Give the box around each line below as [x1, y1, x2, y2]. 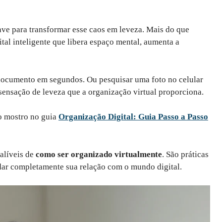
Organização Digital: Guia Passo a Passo [58, 112, 208, 122]
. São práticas [162, 149, 209, 159]
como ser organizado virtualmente [36, 149, 162, 159]
